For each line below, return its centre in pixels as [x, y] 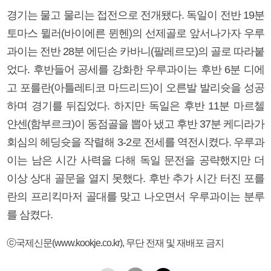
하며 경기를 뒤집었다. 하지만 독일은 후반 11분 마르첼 [135, 106]
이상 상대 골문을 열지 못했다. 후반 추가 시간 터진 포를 [135, 178]
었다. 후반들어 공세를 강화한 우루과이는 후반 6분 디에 [135, 69]
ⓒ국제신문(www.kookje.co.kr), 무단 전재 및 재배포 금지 [115, 242]
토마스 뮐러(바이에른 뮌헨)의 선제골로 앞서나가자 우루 [135, 33]
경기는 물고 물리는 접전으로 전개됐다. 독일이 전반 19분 [135, 15]
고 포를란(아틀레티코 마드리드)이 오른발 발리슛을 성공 [135, 87]
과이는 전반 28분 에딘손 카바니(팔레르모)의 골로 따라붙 [135, 51]
